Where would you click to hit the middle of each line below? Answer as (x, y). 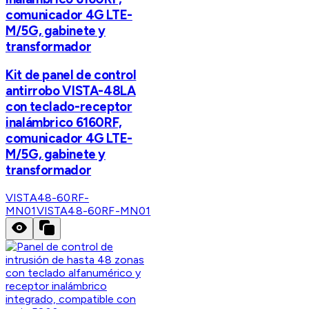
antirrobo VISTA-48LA (71, 91)
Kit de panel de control (71, 75)
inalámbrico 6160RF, (64, 123)
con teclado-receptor (69, 107)
